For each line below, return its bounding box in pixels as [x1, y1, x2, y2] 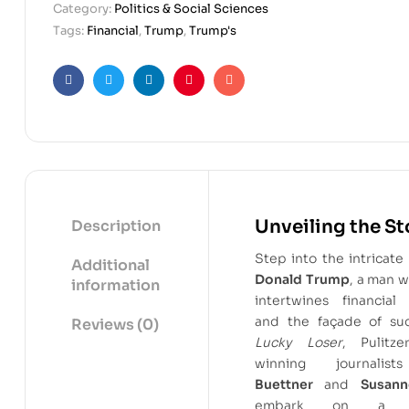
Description [71, 215, 161, 236]
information [71, 275, 160, 295]
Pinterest [187, 86, 247, 103]
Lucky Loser [255, 333, 342, 351]
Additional [71, 255, 150, 275]
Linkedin [147, 86, 204, 103]
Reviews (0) [71, 314, 159, 334]
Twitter [107, 86, 153, 103]
